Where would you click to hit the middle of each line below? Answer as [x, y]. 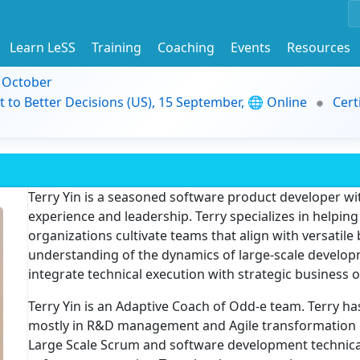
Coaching [186, 47]
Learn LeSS [43, 47]
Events [251, 47]
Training [117, 47]
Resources [319, 47]
